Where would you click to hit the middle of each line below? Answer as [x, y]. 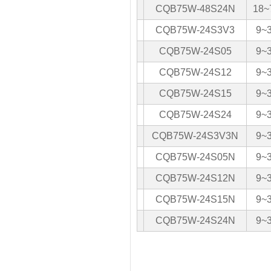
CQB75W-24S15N [195, 199]
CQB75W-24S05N [195, 157]
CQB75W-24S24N [195, 220]
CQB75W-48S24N [195, 8]
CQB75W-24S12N [195, 178]
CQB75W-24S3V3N [195, 135]
